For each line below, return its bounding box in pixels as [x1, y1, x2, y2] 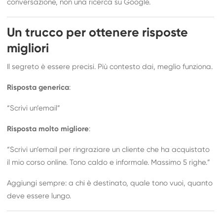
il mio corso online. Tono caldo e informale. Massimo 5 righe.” [7, 158, 211, 166]
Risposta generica [7, 83, 70, 91]
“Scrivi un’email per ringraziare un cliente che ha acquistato [7, 146, 210, 153]
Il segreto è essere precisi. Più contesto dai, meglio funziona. [7, 63, 213, 71]
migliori [7, 42, 49, 55]
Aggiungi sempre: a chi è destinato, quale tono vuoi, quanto [7, 179, 213, 187]
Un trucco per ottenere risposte [7, 26, 188, 39]
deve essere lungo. [7, 192, 72, 200]
